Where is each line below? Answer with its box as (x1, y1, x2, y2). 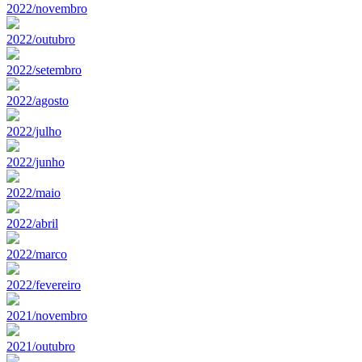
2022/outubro (6, 32, 75, 46)
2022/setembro (6, 62, 82, 77)
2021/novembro (6, 308, 87, 322)
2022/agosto (6, 93, 69, 107)
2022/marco (6, 246, 67, 261)
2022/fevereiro (6, 277, 81, 292)
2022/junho (6, 154, 65, 169)
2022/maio (6, 185, 61, 200)
